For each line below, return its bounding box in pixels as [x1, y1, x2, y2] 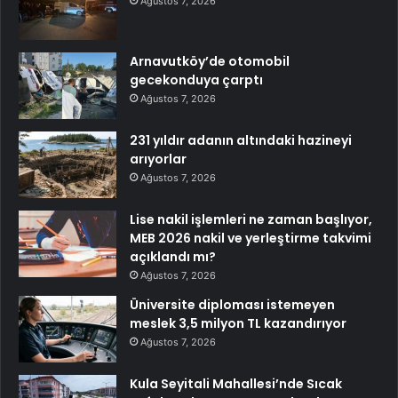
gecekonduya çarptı [130, 70, 263, 89]
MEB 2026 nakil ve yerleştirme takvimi [130, 228, 371, 247]
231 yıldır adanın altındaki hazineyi [130, 131, 352, 149]
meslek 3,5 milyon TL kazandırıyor [130, 314, 346, 332]
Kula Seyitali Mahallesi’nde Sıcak [130, 374, 342, 393]
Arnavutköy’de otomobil [130, 52, 290, 70]
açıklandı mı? [130, 247, 216, 266]
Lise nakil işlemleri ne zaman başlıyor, [130, 210, 372, 228]
